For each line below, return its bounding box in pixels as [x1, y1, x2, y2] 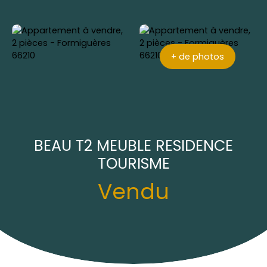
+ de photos [170, 50, 224, 63]
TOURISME [97, 153, 170, 174]
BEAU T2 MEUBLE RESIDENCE [34, 135, 233, 156]
